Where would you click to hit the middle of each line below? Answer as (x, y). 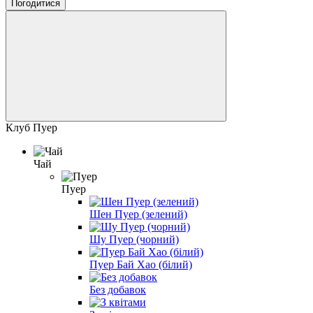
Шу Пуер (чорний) (134, 239)
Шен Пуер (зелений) (138, 214)
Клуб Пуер (31, 127)
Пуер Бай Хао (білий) (141, 264)
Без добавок (118, 289)
